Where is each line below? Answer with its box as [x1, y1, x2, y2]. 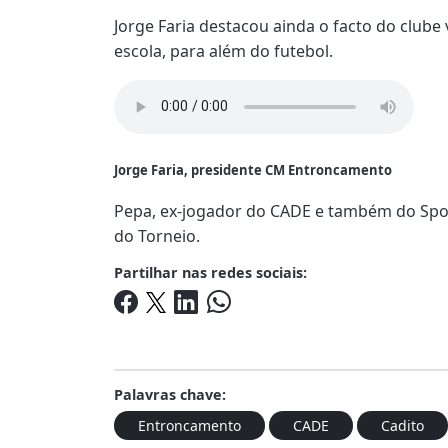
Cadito [381, 415, 424, 435]
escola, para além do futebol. [114, 39, 333, 62]
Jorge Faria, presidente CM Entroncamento [114, 160, 392, 179]
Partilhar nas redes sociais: [114, 262, 307, 282]
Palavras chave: [114, 384, 226, 404]
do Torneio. [114, 224, 200, 247]
